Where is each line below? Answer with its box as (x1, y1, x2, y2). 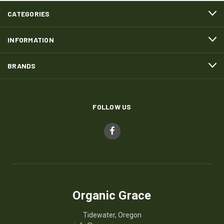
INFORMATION (7, 35, 54, 44)
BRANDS (7, 61, 36, 70)
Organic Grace (72, 188, 151, 202)
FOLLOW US (92, 102, 131, 111)
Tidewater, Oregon (82, 210, 141, 219)
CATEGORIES (7, 9, 50, 18)
